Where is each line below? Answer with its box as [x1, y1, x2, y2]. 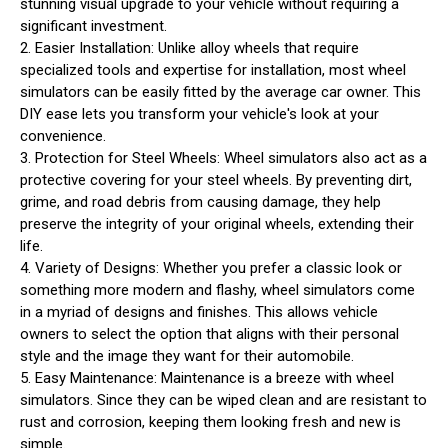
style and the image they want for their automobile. [20, 346, 354, 365]
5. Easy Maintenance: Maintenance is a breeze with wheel [20, 368, 394, 387]
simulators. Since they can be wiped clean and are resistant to [20, 390, 427, 409]
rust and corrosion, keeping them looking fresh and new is [20, 412, 401, 431]
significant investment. [20, 16, 167, 35]
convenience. [20, 126, 106, 145]
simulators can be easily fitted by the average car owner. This [20, 82, 421, 101]
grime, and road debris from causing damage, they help [20, 192, 381, 211]
